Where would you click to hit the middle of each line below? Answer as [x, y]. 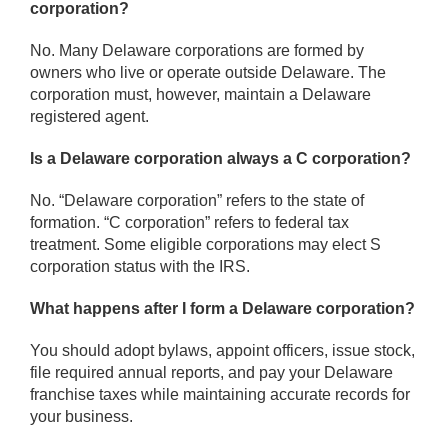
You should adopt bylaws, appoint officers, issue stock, [222, 351]
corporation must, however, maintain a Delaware [200, 95]
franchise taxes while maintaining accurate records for [220, 395]
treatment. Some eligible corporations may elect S [205, 245]
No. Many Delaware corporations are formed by [197, 51]
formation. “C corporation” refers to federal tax [189, 223]
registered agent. [89, 117]
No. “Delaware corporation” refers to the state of [197, 201]
